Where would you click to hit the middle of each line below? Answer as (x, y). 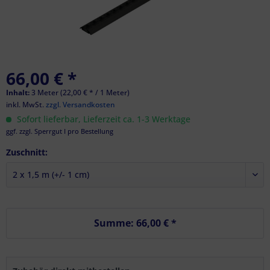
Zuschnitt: (27, 152)
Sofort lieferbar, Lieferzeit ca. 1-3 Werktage (102, 119)
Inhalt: (19, 93)
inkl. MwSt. (26, 105)
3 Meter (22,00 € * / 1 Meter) (80, 93)
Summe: (115, 223)
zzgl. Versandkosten (80, 105)
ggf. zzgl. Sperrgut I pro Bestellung (60, 131)
